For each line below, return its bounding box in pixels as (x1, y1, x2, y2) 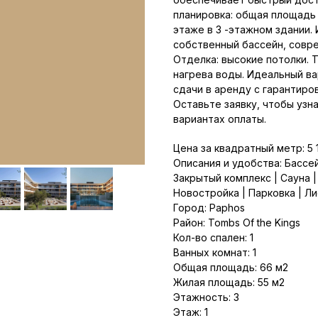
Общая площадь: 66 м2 (173, 261, 288, 273)
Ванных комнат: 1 (173, 246, 256, 258)
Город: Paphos (173, 201, 245, 214)
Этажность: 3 (173, 290, 239, 303)
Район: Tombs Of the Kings (173, 216, 300, 229)
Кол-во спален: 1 (173, 231, 253, 243)
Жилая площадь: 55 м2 (173, 275, 285, 288)
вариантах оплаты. (173, 112, 266, 125)
